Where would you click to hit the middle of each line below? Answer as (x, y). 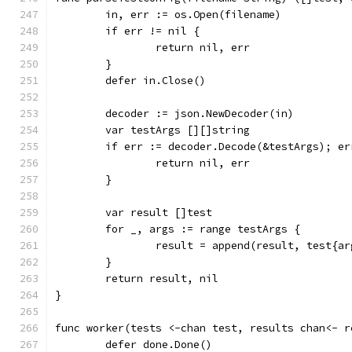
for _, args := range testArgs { (203, 229)
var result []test (159, 213)
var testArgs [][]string (178, 130)
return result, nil (162, 279)
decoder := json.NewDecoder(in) (200, 114)
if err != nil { (152, 31)
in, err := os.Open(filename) (193, 15)
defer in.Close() (156, 81)
